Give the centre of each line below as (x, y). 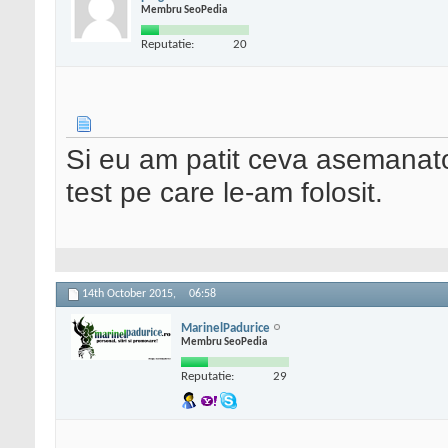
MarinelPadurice (225, 328)
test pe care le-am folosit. (224, 192)
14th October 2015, (130, 294)
